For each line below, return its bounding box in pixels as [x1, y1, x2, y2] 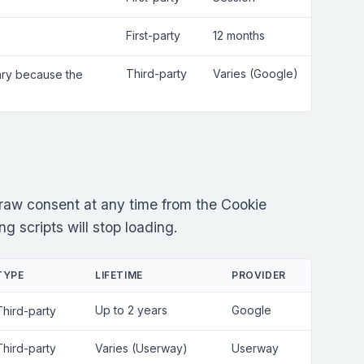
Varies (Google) [213, 67, 298, 80]
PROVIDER [232, 269, 286, 281]
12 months [213, 28, 265, 42]
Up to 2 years [95, 303, 167, 317]
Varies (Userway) [95, 341, 188, 355]
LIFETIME [95, 269, 143, 281]
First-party [126, 28, 180, 42]
